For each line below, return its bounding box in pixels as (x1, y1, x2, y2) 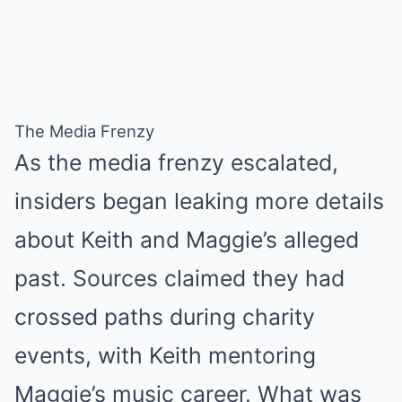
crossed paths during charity (14, 303, 315, 330)
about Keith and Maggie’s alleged (14, 226, 359, 253)
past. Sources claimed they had (14, 265, 345, 292)
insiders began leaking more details (14, 188, 384, 214)
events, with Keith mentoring (14, 342, 316, 369)
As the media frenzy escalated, (14, 149, 338, 176)
